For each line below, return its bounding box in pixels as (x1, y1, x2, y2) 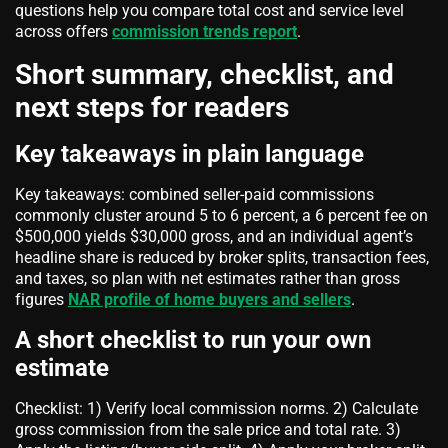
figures (15, 289, 68, 309)
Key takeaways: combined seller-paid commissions (15, 184, 374, 204)
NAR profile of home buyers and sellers (68, 289, 351, 309)
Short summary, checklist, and (15, 57, 394, 91)
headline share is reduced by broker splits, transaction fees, (15, 247, 429, 267)
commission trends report (112, 21, 297, 41)
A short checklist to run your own (15, 325, 371, 354)
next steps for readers (15, 90, 289, 124)
